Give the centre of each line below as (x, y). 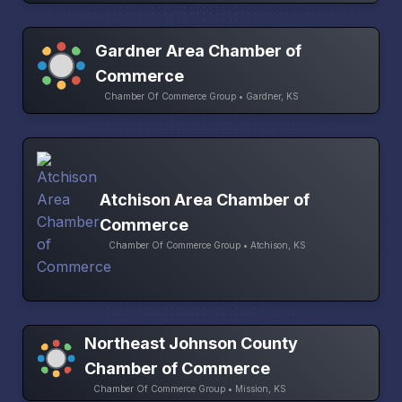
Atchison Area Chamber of (205, 199)
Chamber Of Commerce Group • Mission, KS (189, 388)
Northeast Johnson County (191, 343)
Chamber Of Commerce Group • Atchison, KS (207, 245)
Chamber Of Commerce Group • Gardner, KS (202, 96)
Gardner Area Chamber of (199, 50)
